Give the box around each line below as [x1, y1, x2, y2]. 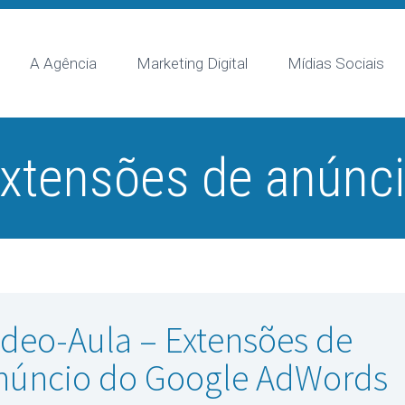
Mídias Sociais [287, 54, 384, 72]
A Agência [30, 54, 97, 72]
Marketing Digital [137, 54, 248, 72]
